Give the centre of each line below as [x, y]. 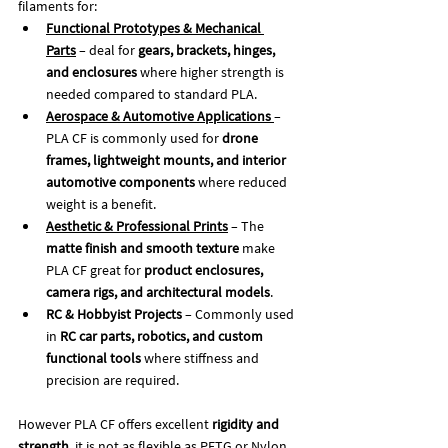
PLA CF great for [95, 269]
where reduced [242, 181]
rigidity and [247, 423]
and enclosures [91, 71]
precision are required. [112, 379]
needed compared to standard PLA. [151, 93]
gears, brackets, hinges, [208, 49]
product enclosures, [205, 269]
